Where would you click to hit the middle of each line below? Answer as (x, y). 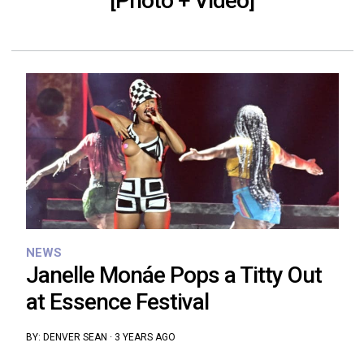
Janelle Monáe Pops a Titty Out (173, 275)
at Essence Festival (117, 302)
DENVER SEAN (75, 338)
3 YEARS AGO (145, 338)
